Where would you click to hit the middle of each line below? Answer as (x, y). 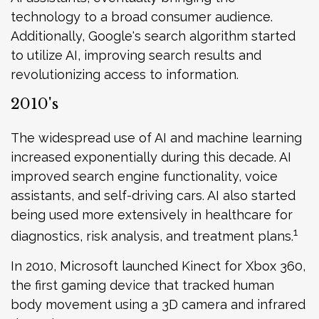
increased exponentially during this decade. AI (151, 157)
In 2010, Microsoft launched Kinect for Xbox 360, (158, 266)
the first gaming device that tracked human (142, 285)
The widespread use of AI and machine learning (156, 137)
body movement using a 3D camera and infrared (158, 304)
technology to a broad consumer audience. (142, 16)
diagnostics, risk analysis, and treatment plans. (152, 236)
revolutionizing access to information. (125, 74)
